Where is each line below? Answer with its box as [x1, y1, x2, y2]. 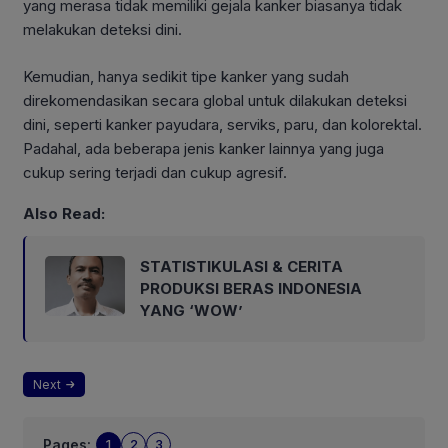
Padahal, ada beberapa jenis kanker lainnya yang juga [23, 138, 384, 158]
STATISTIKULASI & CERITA [140, 257, 343, 277]
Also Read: [23, 204, 105, 224]
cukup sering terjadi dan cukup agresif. [23, 162, 287, 182]
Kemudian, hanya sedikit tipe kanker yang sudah [23, 66, 349, 86]
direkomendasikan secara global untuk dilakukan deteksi [23, 90, 407, 110]
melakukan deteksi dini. [23, 20, 182, 40]
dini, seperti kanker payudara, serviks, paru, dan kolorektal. [23, 114, 422, 134]
